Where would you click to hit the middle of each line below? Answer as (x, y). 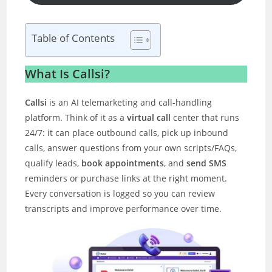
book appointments (123, 163)
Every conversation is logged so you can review (120, 193)
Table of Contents (73, 38)
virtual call (149, 117)
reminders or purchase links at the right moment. (126, 178)
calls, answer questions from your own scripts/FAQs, (131, 148)
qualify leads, (53, 163)
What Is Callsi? (68, 74)
